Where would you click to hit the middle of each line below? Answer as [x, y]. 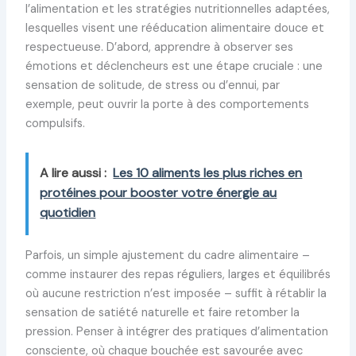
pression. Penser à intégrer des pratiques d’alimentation [176, 332]
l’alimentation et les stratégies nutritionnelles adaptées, [177, 10]
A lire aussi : [74, 173]
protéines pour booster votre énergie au [159, 193]
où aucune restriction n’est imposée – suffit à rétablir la [176, 294]
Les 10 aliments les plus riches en [208, 173]
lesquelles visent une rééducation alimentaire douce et [174, 29]
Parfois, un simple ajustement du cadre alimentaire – [167, 256]
